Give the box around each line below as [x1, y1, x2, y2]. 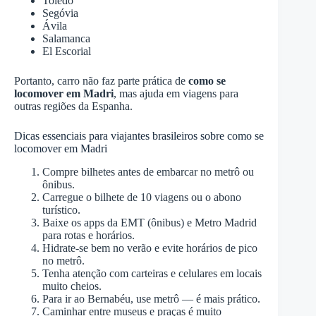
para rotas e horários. [42, 229, 135, 241]
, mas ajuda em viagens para [114, 87, 238, 99]
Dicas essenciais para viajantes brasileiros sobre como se [14, 129, 264, 142]
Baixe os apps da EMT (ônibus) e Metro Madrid [42, 216, 257, 229]
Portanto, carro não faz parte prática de [14, 74, 188, 87]
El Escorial [42, 44, 91, 57]
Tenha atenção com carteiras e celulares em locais [42, 267, 262, 279]
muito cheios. [42, 279, 102, 292]
